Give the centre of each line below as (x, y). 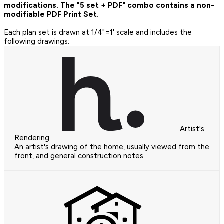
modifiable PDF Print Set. (51, 14)
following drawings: (37, 41)
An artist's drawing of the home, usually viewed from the (112, 147)
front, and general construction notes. (80, 156)
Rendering (32, 138)
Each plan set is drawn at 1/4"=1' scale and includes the (98, 32)
